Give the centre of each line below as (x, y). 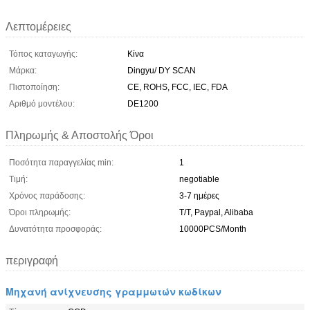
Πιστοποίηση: (34, 87)
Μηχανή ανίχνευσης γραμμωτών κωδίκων (113, 291)
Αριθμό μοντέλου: (42, 103)
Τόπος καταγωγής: (43, 54)
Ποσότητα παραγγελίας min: (61, 162)
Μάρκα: (23, 70)
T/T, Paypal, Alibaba (216, 212)
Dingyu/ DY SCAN (162, 70)
